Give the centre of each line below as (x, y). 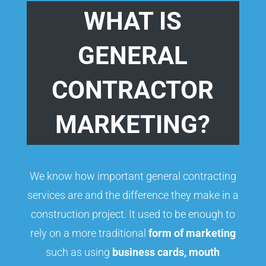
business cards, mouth (165, 252)
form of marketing (192, 233)
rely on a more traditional (89, 233)
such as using (78, 252)
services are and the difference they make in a (133, 195)
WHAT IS (133, 21)
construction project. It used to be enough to (133, 214)
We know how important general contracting (133, 176)
